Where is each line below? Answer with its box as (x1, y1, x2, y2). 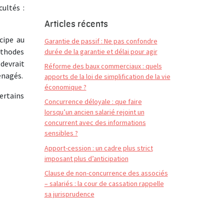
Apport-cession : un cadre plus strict (44, 143, 153, 152)
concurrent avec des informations (44, 118, 146, 127)
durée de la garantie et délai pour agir (44, 46, 157, 56)
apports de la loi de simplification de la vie (44, 71, 170, 81)
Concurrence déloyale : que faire (44, 97, 142, 106)
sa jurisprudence (44, 189, 94, 199)
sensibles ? (44, 128, 78, 138)
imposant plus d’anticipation (44, 153, 128, 163)
